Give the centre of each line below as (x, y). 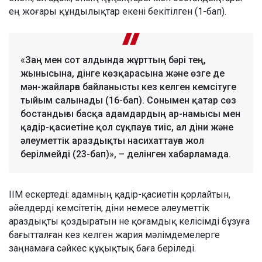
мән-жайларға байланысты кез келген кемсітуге (128, 87)
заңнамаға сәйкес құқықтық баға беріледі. (102, 248)
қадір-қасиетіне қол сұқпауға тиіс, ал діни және (127, 127)
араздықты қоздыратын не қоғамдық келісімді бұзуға (129, 221)
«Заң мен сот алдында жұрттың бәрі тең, (113, 60)
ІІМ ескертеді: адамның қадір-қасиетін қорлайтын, (120, 194)
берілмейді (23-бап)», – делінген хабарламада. (126, 154)
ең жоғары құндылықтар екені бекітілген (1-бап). (118, 11)
